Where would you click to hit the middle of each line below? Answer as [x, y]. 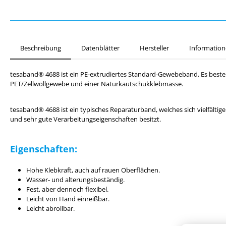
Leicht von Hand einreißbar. [68, 199]
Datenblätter [100, 48]
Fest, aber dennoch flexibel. [67, 189]
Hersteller [154, 48]
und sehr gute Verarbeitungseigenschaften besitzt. [86, 119]
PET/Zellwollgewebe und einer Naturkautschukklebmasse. [97, 84]
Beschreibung [41, 48]
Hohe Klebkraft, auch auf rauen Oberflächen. [93, 170]
